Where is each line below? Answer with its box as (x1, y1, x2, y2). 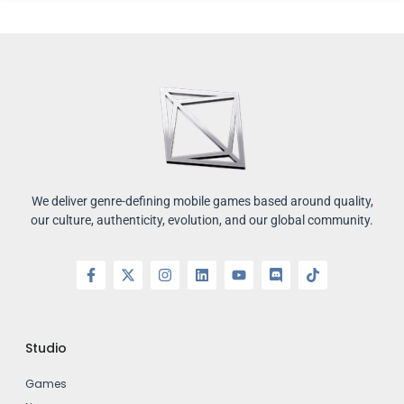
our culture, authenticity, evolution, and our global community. (31, 212, 373, 227)
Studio (25, 339, 67, 358)
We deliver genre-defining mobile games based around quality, (31, 193, 373, 208)
